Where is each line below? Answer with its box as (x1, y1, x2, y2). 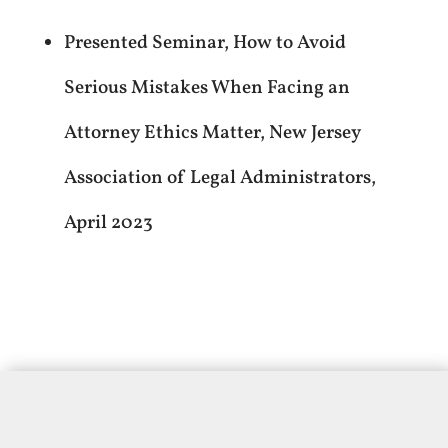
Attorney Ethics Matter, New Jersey (63, 119, 361, 146)
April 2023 (63, 209, 153, 236)
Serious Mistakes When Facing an (63, 74, 350, 101)
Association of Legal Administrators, (63, 164, 376, 191)
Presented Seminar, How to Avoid (63, 29, 346, 56)
